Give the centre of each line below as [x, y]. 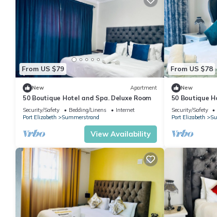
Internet [125, 110]
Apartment [143, 88]
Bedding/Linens [88, 110]
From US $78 [191, 69]
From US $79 [43, 69]
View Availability [120, 134]
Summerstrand [80, 117]
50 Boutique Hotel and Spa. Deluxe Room [87, 98]
